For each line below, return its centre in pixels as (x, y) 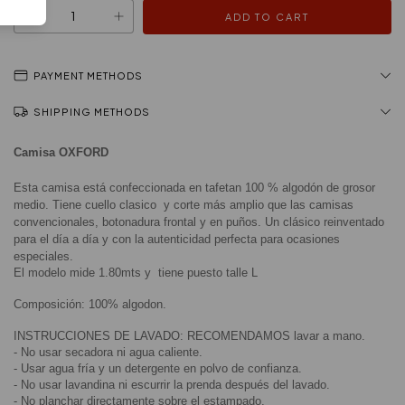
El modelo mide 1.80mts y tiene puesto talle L (136, 272)
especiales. (43, 256)
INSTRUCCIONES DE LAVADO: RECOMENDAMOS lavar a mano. (189, 335)
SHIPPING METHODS (92, 111)
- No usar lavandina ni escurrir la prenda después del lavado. (172, 384)
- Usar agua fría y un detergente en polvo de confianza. (158, 368)
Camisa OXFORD (61, 152)
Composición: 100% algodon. (90, 304)
